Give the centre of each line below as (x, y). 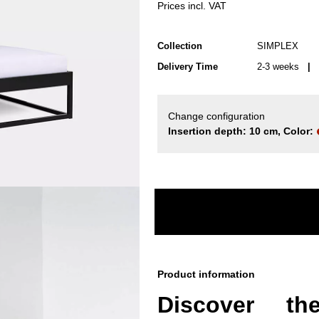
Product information (206, 274)
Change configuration (216, 116)
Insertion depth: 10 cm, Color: (242, 131)
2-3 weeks (279, 67)
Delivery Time (188, 67)
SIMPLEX (278, 46)
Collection (180, 46)
